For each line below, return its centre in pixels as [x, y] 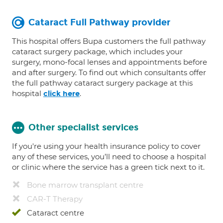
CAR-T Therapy [55, 199]
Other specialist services [83, 127]
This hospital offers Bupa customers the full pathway [109, 41]
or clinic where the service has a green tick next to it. [108, 167]
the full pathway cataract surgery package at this [102, 83]
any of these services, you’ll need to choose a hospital [109, 157]
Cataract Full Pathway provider [99, 22]
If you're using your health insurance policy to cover [106, 146]
